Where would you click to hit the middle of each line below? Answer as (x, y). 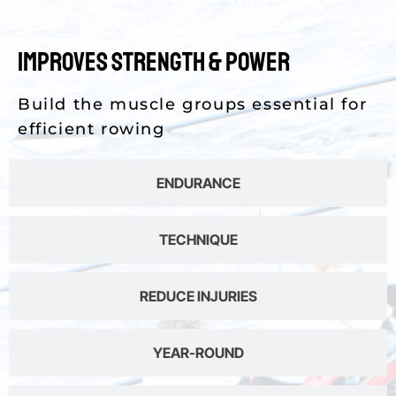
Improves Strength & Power (154, 62)
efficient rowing (91, 129)
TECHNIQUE (198, 240)
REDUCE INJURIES (198, 297)
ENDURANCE (198, 183)
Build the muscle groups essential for (193, 105)
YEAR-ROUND (198, 353)
